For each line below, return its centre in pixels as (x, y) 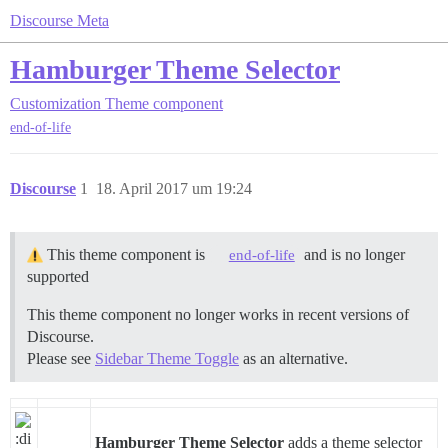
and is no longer (352, 255)
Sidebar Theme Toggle (167, 359)
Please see (61, 359)
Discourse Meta (59, 20)
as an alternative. (293, 359)
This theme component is (126, 255)
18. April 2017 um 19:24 (174, 189)
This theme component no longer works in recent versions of (218, 315)
